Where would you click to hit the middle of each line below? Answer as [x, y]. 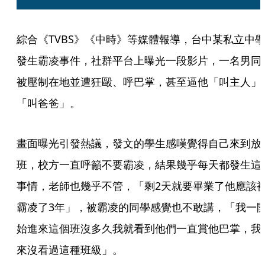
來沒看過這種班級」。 [70, 250]
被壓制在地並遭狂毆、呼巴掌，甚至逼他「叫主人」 [139, 82]
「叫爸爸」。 [49, 103]
